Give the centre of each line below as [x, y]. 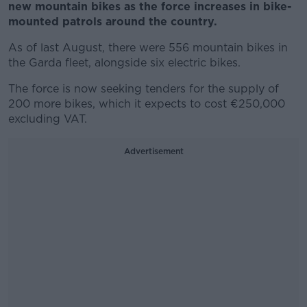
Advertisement [153, 151]
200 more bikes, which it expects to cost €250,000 [147, 104]
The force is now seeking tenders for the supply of [144, 89]
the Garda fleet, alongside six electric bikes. [124, 63]
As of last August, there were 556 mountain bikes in [148, 48]
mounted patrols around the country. [113, 22]
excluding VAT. [48, 119]
